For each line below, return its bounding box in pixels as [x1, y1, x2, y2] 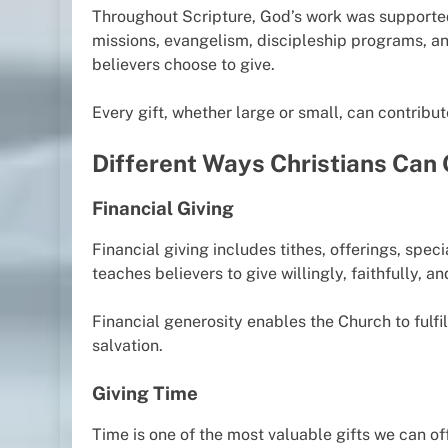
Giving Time [92, 382, 198, 404]
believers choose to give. [92, 55, 275, 75]
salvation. [92, 336, 163, 355]
